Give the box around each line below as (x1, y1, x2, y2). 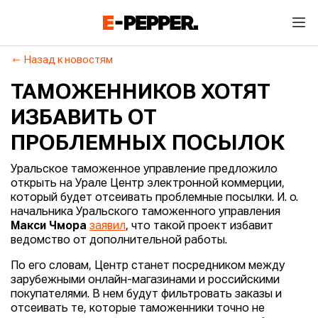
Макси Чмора (11, 221, 87, 232)
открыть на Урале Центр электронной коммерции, (11, 178, 285, 190)
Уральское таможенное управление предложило (11, 164, 278, 175)
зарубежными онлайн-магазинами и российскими (11, 275, 280, 286)
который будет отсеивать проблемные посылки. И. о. (11, 192, 298, 204)
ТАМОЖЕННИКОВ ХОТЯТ (11, 82, 270, 104)
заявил (89, 221, 126, 232)
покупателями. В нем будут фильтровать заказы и (11, 289, 282, 300)
